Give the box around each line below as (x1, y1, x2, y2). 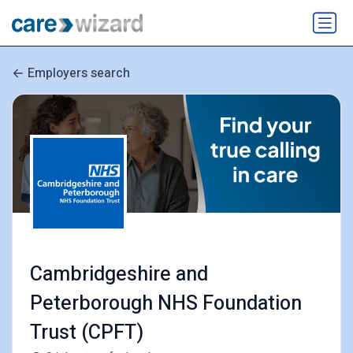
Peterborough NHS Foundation (29, 289, 302, 319)
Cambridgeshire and (29, 260, 208, 290)
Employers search (28, 64, 130, 84)
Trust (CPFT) (29, 318, 143, 348)
